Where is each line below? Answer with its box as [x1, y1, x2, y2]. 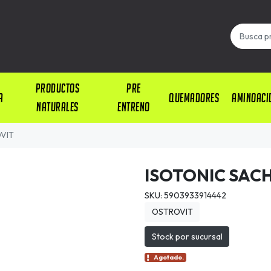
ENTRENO [117, 100, 150, 114]
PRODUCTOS [35, 81, 80, 96]
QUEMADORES [169, 90, 220, 105]
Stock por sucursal [151, 230, 223, 242]
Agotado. [154, 253, 184, 262]
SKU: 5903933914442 [145, 189, 226, 201]
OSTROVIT [151, 206, 193, 217]
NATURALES [36, 100, 79, 114]
